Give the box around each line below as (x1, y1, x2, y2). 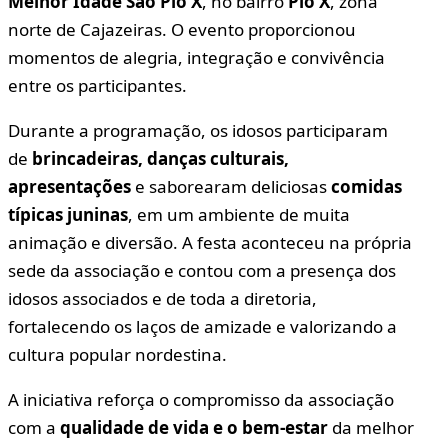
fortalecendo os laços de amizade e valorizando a (8, 314, 397, 338)
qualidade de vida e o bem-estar (60, 415, 328, 439)
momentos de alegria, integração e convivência (8, 45, 385, 69)
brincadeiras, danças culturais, (32, 146, 289, 170)
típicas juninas (8, 202, 128, 226)
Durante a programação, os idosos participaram (8, 118, 388, 142)
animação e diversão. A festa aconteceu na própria (8, 230, 412, 254)
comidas (331, 174, 402, 198)
